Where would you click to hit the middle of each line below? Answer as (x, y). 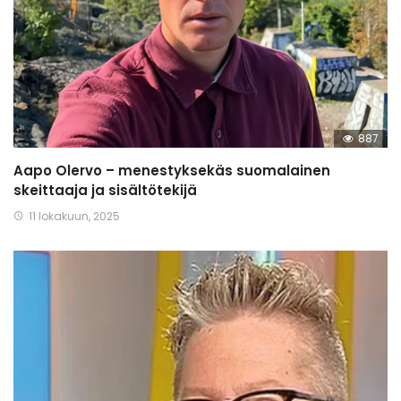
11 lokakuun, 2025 (74, 217)
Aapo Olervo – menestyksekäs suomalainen (172, 171)
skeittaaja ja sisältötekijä (105, 191)
